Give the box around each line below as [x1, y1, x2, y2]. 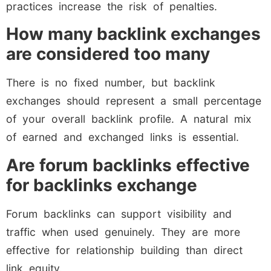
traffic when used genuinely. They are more [6, 225, 240, 238]
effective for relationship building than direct [6, 243, 243, 256]
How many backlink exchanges [6, 24, 261, 45]
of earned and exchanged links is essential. [6, 131, 239, 144]
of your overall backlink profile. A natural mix [6, 113, 252, 126]
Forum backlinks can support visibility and [6, 207, 232, 220]
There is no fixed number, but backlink [6, 76, 215, 90]
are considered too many [6, 44, 210, 65]
